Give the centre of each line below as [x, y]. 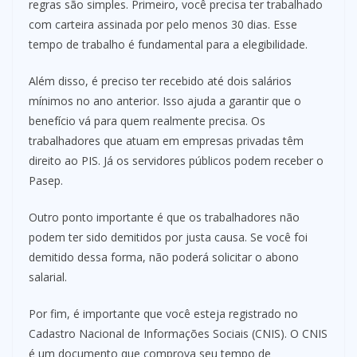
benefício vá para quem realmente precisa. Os [147, 121]
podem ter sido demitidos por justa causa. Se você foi [168, 237]
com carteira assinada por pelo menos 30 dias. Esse [163, 25]
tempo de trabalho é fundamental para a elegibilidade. [168, 45]
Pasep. [46, 181]
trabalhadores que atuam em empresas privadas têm [166, 141]
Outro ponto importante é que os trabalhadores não [164, 218]
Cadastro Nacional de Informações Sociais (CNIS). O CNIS [178, 334]
